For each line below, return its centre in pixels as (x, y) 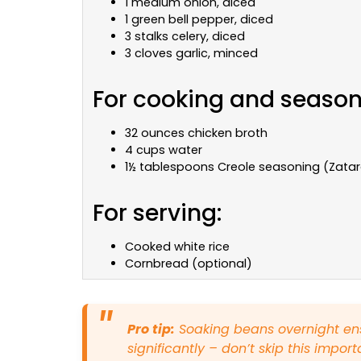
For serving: (157, 214)
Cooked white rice (177, 247)
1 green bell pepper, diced (199, 20)
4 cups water (164, 150)
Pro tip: (151, 330)
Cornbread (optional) (189, 264)
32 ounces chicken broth (196, 133)
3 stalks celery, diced (185, 37)
